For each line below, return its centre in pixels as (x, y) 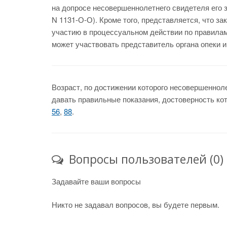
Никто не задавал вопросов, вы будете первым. (136, 204)
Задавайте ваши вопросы (96, 181)
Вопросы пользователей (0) (145, 159)
